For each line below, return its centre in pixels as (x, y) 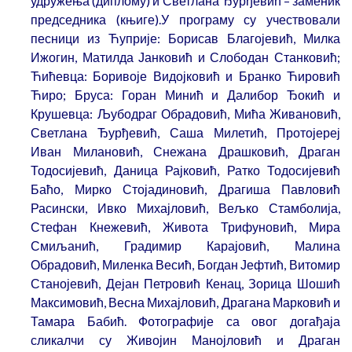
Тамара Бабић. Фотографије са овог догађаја (185, 321)
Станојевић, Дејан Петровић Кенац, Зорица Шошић (185, 284)
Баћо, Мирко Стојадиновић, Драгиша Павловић (185, 189)
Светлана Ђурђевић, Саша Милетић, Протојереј (185, 133)
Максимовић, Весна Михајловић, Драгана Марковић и (185, 302)
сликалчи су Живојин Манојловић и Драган (185, 340)
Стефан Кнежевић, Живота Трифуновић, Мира (185, 227)
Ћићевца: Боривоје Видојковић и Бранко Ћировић (185, 76)
